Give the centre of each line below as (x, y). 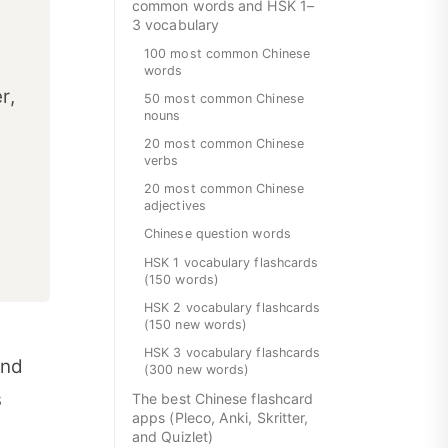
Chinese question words (217, 234)
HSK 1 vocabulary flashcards (231, 262)
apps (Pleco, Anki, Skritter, (220, 418)
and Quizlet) (173, 437)
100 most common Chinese (227, 53)
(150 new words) (196, 324)
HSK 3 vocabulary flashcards (232, 352)
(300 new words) (197, 369)
